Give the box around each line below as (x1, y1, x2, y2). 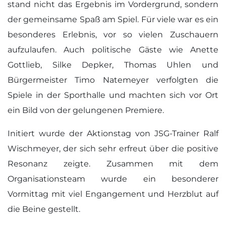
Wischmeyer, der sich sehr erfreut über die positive (8, 144, 218, 153)
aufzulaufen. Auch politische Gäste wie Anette (8, 45, 218, 54)
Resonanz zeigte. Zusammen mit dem (8, 159, 218, 168)
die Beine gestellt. (8, 204, 80, 214)
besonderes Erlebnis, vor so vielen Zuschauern (8, 30, 218, 39)
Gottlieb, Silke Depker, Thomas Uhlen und (8, 60, 218, 70)
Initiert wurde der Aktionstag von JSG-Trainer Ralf (8, 129, 218, 138)
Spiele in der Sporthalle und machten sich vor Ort (8, 90, 218, 100)
